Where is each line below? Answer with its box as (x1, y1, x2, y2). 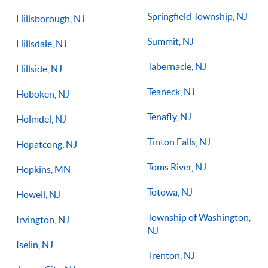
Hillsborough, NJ (16, 13, 85, 24)
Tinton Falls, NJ (147, 136, 211, 147)
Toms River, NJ (147, 161, 206, 172)
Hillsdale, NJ (16, 38, 67, 49)
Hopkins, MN (16, 163, 71, 175)
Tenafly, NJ (147, 111, 191, 122)
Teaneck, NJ (147, 86, 195, 97)
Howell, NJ (16, 188, 60, 200)
